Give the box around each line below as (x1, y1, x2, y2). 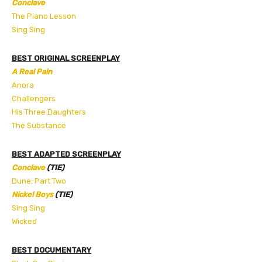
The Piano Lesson (12, 11, 76, 20)
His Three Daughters (12, 107, 86, 116)
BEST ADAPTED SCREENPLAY (12, 149, 121, 158)
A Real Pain (12, 67, 52, 76)
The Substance (12, 120, 66, 130)
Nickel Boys (12, 189, 53, 199)
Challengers (12, 94, 56, 103)
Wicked (12, 216, 37, 226)
